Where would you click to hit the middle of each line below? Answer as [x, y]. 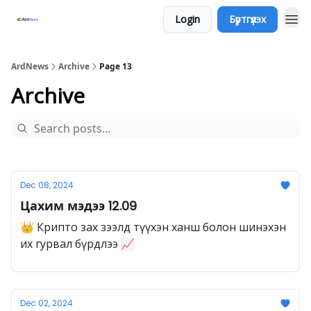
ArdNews [30, 66]
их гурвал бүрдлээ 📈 [77, 244]
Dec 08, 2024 [47, 185]
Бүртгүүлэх [247, 19]
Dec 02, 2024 [47, 303]
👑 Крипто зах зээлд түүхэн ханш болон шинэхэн [153, 227]
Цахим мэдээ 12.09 [78, 206]
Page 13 [116, 66]
